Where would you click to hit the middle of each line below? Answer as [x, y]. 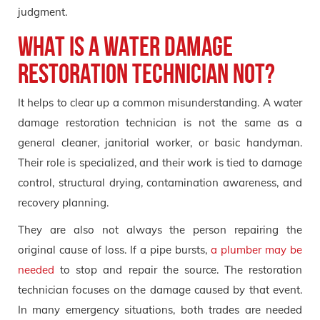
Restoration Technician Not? [146, 73]
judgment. [42, 11]
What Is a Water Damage [125, 46]
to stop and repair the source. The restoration [178, 269]
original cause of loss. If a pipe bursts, [114, 249]
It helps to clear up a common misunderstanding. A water [160, 102]
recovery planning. [63, 202]
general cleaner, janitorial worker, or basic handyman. [160, 142]
